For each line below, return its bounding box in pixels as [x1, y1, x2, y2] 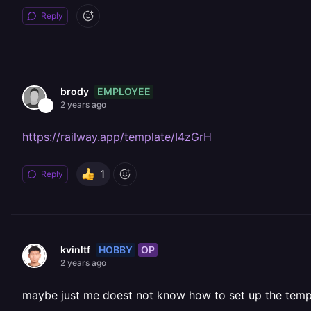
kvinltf [60, 244, 90, 255]
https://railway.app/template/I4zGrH [22, 130, 212, 144]
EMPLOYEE [97, 85, 151, 97]
